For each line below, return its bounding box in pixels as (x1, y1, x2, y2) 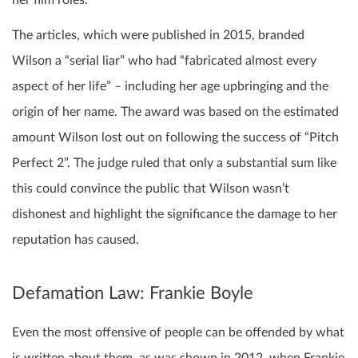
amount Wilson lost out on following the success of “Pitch (12, 131, 339, 145)
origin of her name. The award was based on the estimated (12, 105, 339, 119)
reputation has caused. (12, 233, 139, 247)
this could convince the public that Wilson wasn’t (12, 182, 289, 196)
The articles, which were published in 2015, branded (12, 29, 304, 42)
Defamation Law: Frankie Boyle (12, 284, 253, 303)
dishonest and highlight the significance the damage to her (12, 208, 337, 221)
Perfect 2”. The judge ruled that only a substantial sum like (12, 157, 336, 170)
